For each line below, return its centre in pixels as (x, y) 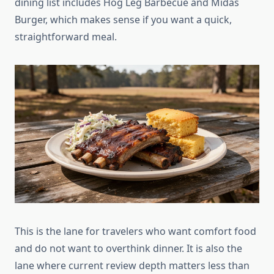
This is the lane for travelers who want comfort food (135, 231)
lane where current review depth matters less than (132, 266)
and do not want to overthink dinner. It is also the (128, 249)
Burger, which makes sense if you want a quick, (123, 20)
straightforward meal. (66, 37)
